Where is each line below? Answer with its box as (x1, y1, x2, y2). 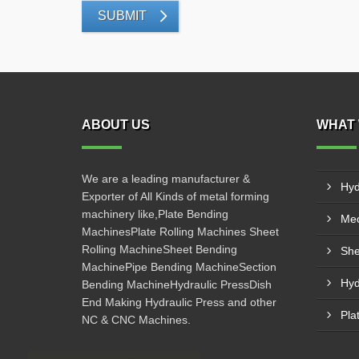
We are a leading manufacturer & (82, 172, 250, 185)
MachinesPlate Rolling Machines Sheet (82, 225, 279, 238)
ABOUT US (82, 118, 150, 131)
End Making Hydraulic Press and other (82, 296, 276, 309)
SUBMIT (98, 9, 147, 22)
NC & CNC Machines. (82, 313, 191, 326)
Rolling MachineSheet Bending (82, 243, 237, 256)
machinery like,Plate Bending (82, 208, 228, 220)
